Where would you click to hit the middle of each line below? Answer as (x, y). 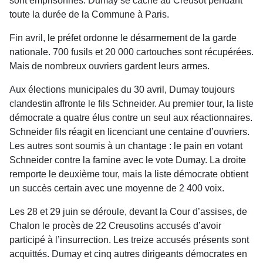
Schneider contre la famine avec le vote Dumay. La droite (128, 160)
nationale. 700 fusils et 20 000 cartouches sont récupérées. (131, 52)
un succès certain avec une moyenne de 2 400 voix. (117, 188)
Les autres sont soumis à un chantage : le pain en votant (126, 146)
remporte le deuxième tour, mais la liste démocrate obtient (129, 174)
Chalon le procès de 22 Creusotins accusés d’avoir (115, 225)
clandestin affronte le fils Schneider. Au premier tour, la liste (131, 103)
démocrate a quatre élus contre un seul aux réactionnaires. (131, 117)
